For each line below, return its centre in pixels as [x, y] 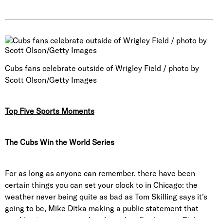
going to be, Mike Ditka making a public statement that [102, 208]
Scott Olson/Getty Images [51, 80]
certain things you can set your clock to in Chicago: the [101, 185]
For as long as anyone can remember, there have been [100, 173]
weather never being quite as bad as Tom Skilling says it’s [106, 197]
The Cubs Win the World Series [60, 142]
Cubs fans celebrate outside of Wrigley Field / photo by [102, 68]
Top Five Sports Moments [50, 111]
